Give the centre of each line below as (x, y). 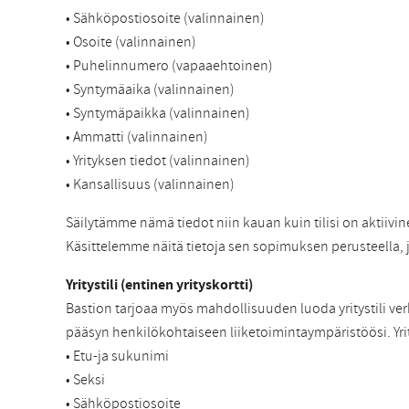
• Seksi (85, 380)
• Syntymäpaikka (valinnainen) (158, 114)
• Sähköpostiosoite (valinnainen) (165, 19)
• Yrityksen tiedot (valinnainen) (158, 161)
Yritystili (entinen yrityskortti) (159, 285)
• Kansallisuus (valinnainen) (150, 185)
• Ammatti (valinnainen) (137, 137)
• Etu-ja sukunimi (117, 357)
